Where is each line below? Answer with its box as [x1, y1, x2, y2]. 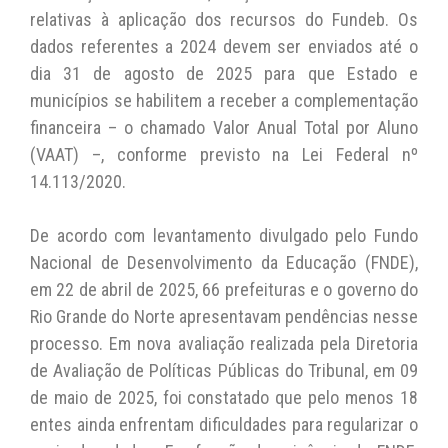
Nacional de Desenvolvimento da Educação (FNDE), [30, 251, 418, 273]
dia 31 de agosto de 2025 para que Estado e [30, 62, 418, 84]
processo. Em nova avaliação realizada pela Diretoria [30, 332, 418, 354]
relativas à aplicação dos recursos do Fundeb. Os [30, 8, 418, 30]
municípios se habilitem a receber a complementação [30, 89, 418, 111]
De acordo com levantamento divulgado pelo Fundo [30, 224, 418, 246]
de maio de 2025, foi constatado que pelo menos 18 [30, 386, 418, 408]
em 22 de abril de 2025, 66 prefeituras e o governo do [30, 278, 418, 300]
